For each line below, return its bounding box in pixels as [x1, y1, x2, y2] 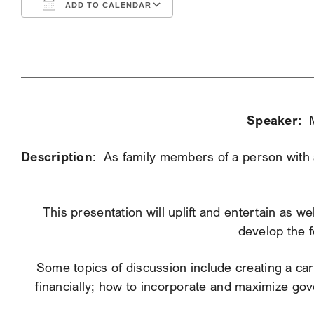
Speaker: [247, 112, 309, 128]
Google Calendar [187, 25, 285, 41]
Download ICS [46, 25, 128, 41]
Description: [21, 149, 100, 165]
